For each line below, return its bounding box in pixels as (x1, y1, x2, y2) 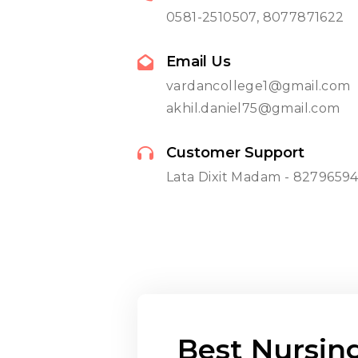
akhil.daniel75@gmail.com (166, 101, 340, 116)
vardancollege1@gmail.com (166, 78, 351, 93)
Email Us (166, 53, 231, 70)
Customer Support (166, 144, 304, 161)
